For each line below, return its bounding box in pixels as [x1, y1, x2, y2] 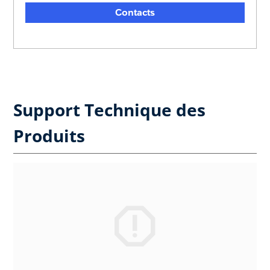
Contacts [115, 7, 155, 17]
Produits [13, 124, 85, 147]
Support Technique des [13, 98, 206, 121]
